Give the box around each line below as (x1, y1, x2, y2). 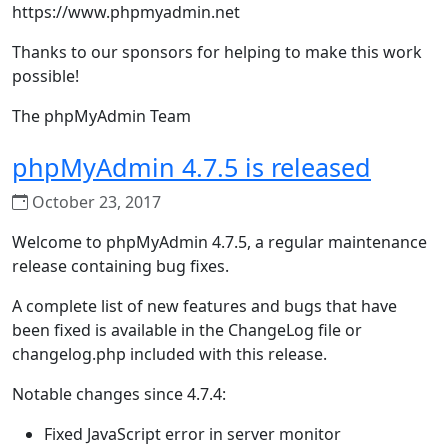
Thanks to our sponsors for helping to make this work (12, 41, 422, 63)
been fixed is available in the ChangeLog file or (12, 319, 362, 341)
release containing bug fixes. (12, 255, 229, 277)
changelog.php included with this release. (12, 343, 327, 365)
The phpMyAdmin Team (12, 105, 191, 127)
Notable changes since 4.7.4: (12, 383, 226, 405)
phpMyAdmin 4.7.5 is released (12, 150, 371, 184)
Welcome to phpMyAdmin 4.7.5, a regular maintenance (12, 231, 427, 253)
